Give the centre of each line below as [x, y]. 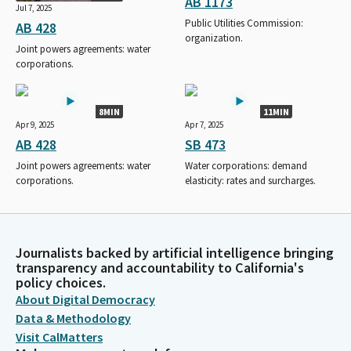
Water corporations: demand [246, 165]
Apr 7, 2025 [204, 124]
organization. [214, 38]
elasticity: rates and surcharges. [250, 180]
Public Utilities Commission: [244, 23]
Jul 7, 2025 [34, 7]
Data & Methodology [73, 318]
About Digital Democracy [85, 299]
